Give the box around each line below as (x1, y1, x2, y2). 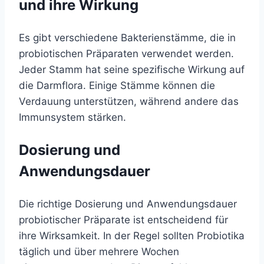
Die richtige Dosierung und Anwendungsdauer (19, 197, 237, 210)
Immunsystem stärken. (19, 111, 126, 123)
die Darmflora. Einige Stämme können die (19, 79, 215, 91)
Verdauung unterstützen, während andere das (19, 95, 239, 107)
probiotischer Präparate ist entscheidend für (19, 213, 228, 226)
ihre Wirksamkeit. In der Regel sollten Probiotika (19, 229, 245, 242)
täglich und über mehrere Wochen (19, 245, 179, 258)
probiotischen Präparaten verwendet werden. (19, 47, 234, 60)
